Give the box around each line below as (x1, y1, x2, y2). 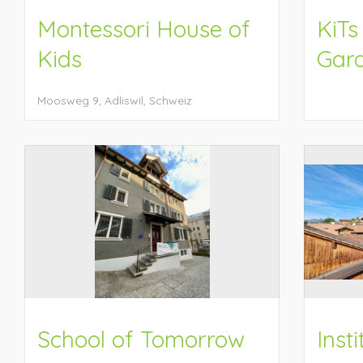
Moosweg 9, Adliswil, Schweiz (37, 93, 192, 108)
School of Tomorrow (37, 325, 245, 353)
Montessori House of (37, 15, 250, 43)
